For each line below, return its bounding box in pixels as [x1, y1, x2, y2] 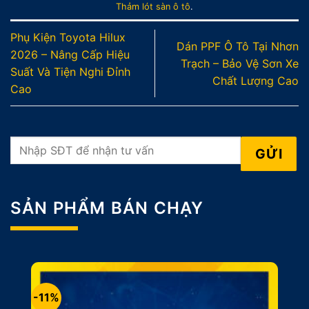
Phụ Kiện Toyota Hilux [10, 30, 126, 45]
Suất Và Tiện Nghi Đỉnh [10, 65, 130, 79]
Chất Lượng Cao [212, 73, 299, 88]
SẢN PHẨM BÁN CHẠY [10, 198, 204, 219]
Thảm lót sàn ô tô [116, 1, 190, 12]
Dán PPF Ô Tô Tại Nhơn [177, 39, 299, 53]
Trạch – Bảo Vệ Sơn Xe [181, 56, 299, 70]
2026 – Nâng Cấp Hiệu [10, 48, 130, 62]
